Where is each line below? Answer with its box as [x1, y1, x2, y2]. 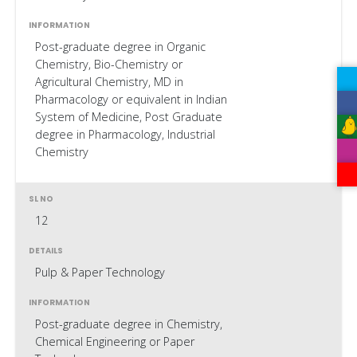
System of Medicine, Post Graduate [34, 109, 222, 125]
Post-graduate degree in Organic [34, 39, 206, 55]
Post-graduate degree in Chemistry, [34, 316, 222, 332]
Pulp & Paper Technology [34, 265, 165, 280]
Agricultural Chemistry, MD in [34, 74, 183, 90]
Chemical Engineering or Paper [34, 334, 194, 350]
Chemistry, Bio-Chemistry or [34, 57, 182, 73]
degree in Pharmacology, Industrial [34, 127, 215, 143]
